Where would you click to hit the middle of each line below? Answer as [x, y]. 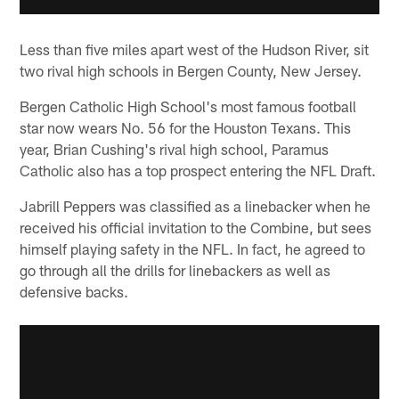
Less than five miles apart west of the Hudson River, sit [195, 49]
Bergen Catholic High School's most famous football [188, 106]
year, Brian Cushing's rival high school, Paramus [175, 148]
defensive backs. [74, 291]
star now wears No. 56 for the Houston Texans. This [186, 127]
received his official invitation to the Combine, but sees [196, 227]
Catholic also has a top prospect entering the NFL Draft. [198, 170]
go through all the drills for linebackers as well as [175, 269]
